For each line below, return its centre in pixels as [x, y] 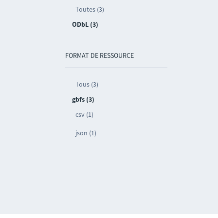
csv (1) [85, 114]
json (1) [86, 133]
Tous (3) [87, 84]
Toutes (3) [90, 9]
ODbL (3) [85, 24]
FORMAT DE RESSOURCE [100, 55]
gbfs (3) [83, 99]
